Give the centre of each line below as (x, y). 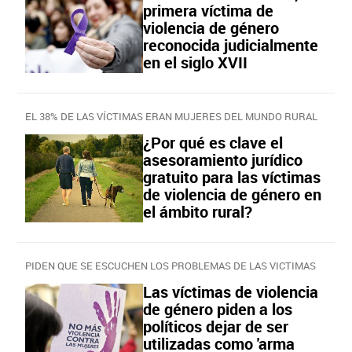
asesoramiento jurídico (223, 159)
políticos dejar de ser (216, 326)
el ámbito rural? (198, 211)
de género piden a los (218, 309)
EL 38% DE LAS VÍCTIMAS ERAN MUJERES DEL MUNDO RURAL (171, 116)
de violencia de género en (232, 194)
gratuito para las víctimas (232, 177)
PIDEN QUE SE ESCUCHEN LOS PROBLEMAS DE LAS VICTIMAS (170, 265)
